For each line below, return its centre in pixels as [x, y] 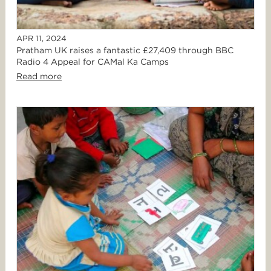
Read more [39, 77]
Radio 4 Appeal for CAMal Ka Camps [93, 62]
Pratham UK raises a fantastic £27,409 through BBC [125, 51]
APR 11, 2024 [41, 39]
